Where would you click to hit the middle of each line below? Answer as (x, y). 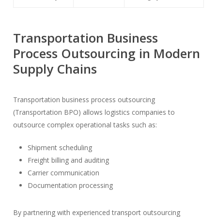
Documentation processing (70, 186)
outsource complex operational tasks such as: (85, 125)
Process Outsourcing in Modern (106, 54)
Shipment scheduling (60, 148)
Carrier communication (63, 173)
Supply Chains (55, 69)
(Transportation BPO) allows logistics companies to (94, 112)
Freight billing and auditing (68, 160)
